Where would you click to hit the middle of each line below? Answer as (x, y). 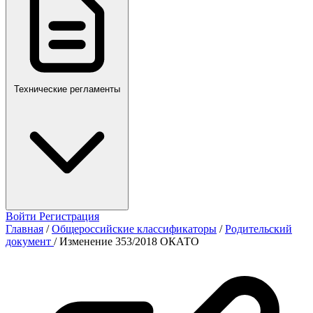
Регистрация (69, 216)
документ (30, 241)
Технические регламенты (67, 89)
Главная (24, 229)
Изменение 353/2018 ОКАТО (129, 241)
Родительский (259, 229)
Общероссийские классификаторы (134, 229)
